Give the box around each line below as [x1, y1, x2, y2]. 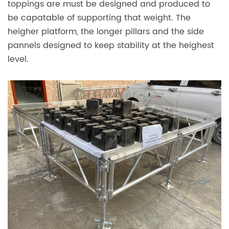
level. [8, 52, 29, 66]
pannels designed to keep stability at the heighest [8, 38, 214, 52]
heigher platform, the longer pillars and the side [8, 25, 204, 38]
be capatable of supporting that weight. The [8, 11, 191, 25]
